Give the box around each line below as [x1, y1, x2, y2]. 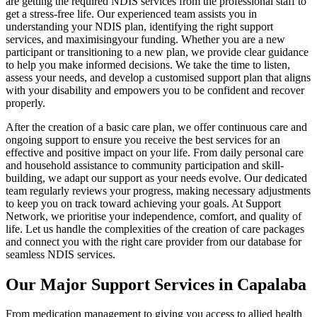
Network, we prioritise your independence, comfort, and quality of [6, 209, 301, 222]
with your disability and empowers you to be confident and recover [6, 83, 304, 96]
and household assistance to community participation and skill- [6, 158, 284, 171]
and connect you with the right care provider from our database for [6, 235, 301, 248]
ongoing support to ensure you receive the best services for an [6, 133, 280, 146]
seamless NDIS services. [6, 248, 115, 260]
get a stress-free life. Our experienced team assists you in [6, 7, 257, 20]
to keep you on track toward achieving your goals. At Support [6, 197, 281, 209]
